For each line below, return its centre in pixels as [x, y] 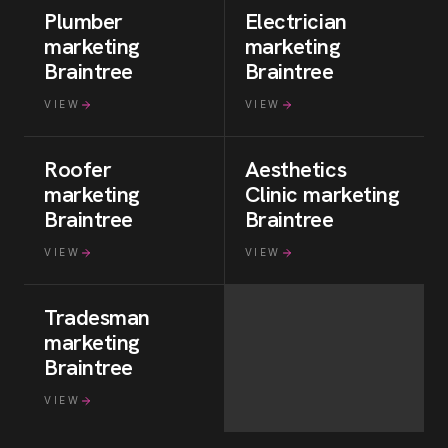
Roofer [78, 169]
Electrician [295, 21]
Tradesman [97, 317]
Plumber [83, 21]
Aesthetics [295, 169]
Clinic [271, 194]
